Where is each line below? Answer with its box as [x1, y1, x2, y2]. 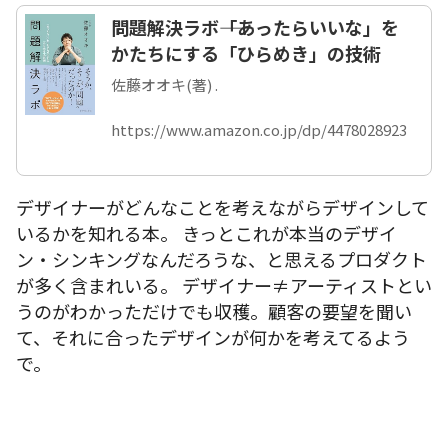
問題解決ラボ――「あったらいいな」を [111, 13, 399, 40]
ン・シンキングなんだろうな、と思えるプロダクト [16, 245, 427, 272]
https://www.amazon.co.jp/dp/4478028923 [111, 118, 407, 140]
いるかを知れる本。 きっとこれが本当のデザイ [16, 219, 397, 246]
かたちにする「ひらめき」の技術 [111, 39, 381, 66]
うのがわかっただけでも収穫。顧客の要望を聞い [16, 297, 412, 324]
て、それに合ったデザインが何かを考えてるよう [16, 323, 410, 350]
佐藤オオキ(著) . [111, 73, 218, 95]
